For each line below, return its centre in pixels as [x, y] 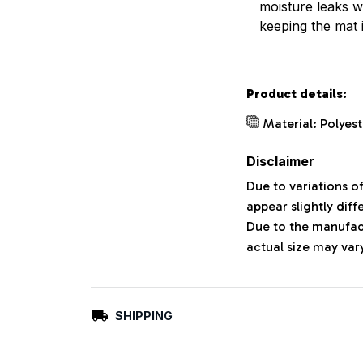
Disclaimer [280, 161]
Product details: [297, 93]
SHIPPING [143, 315]
